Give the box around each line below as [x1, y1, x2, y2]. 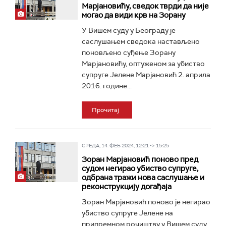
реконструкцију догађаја [81, 182, 172, 192]
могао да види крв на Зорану [81, 10, 186, 20]
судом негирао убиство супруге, [81, 163, 198, 174]
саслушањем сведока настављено [81, 37, 200, 46]
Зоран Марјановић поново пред [81, 154, 198, 164]
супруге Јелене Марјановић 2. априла [81, 70, 210, 79]
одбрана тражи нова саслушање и [81, 173, 204, 183]
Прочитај [91, 106, 119, 114]
